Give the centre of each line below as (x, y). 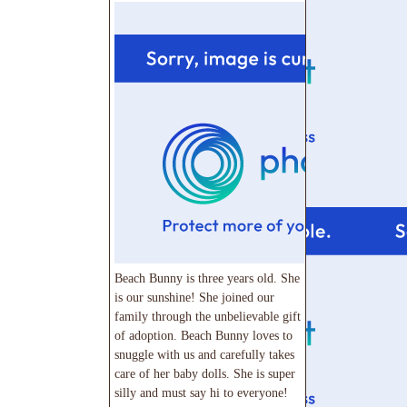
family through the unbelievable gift (208, 316)
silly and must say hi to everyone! (201, 392)
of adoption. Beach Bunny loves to (203, 335)
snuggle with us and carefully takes (204, 354)
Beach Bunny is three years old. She (207, 278)
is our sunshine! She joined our (194, 297)
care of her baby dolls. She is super (205, 373)
